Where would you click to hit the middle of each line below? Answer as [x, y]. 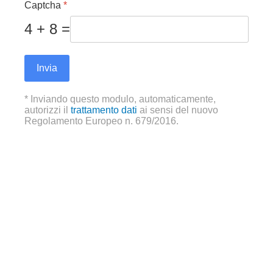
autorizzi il [46, 110]
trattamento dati [104, 110]
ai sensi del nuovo [179, 110]
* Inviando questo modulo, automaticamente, [120, 99]
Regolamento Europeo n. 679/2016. [101, 121]
